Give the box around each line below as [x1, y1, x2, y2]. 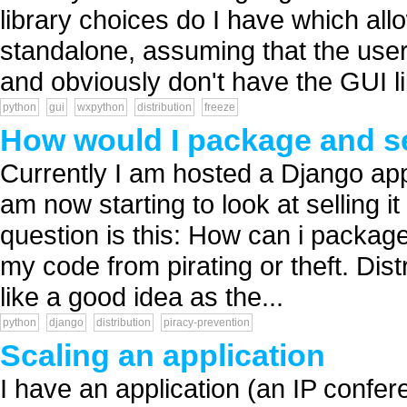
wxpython [77, 101, 124, 114]
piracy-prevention [164, 316, 250, 329]
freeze [204, 101, 235, 114]
